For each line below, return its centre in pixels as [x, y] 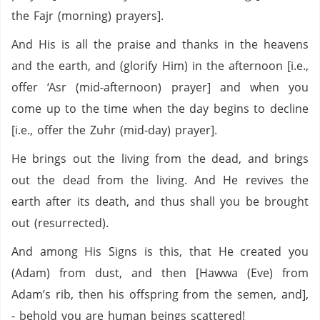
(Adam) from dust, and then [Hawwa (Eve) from [160, 273]
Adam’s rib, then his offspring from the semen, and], [160, 294]
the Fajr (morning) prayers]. [87, 16]
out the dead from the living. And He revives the [160, 180]
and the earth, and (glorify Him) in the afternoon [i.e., [160, 66]
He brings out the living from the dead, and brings [160, 159]
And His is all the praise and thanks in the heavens [160, 44]
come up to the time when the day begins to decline [160, 109]
